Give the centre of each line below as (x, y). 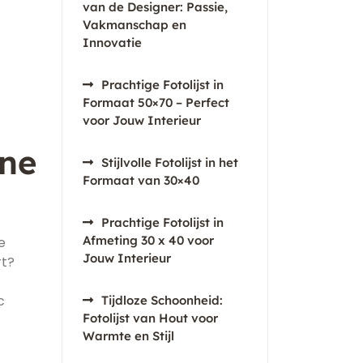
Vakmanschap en (135, 25)
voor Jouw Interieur (142, 120)
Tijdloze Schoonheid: (162, 300)
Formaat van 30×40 (141, 180)
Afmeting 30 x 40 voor (148, 240)
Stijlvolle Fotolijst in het (170, 162)
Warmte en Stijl (128, 336)
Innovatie (112, 43)
